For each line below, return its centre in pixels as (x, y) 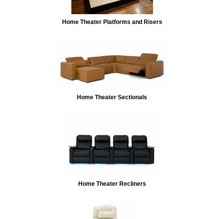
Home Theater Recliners (112, 184)
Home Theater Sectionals (112, 97)
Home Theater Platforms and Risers (112, 22)
